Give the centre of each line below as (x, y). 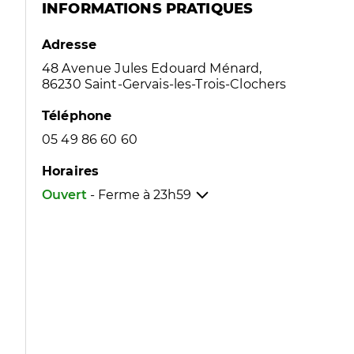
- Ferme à (122, 195)
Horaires (71, 171)
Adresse (70, 45)
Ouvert (64, 195)
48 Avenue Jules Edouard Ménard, (152, 68)
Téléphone (77, 116)
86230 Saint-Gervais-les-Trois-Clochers (164, 84)
